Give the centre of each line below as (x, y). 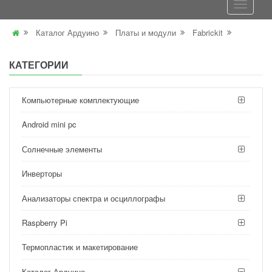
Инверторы (42, 174)
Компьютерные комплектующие (80, 100)
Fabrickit (208, 33)
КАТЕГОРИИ (39, 65)
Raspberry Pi (45, 223)
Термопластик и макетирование (80, 247)
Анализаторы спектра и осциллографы (93, 199)
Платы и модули (146, 33)
